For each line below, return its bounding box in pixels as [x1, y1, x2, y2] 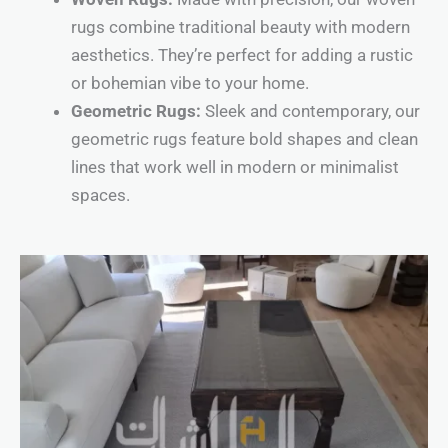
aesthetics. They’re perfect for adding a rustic [71, 45, 413, 66]
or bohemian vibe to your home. [71, 73, 309, 94]
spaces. [71, 185, 130, 206]
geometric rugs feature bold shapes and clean [71, 129, 418, 150]
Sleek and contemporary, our [201, 101, 420, 122]
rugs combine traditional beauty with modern [71, 17, 410, 38]
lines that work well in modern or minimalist [71, 157, 399, 178]
